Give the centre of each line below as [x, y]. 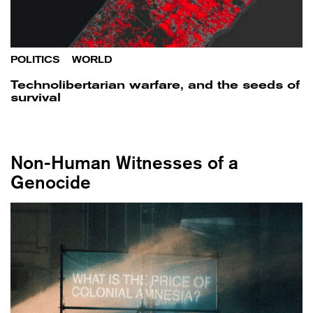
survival [36, 97]
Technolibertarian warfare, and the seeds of [155, 85]
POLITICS [35, 59]
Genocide [51, 182]
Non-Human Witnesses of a [124, 162]
